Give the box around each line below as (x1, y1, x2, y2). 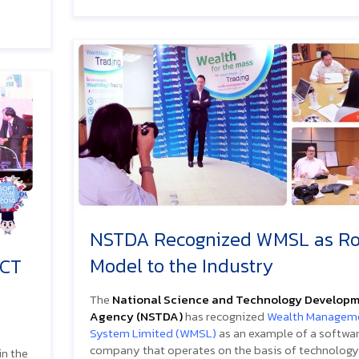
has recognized (183, 306, 267, 325)
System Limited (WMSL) (90, 323, 219, 342)
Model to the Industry (90, 251, 273, 280)
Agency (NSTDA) (90, 306, 183, 325)
